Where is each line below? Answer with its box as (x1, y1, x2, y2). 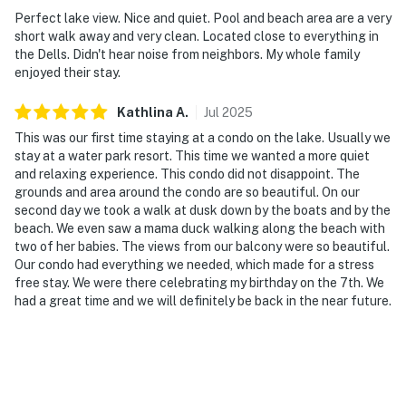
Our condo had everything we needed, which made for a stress (14, 256, 374, 272)
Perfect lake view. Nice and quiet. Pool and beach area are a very (14, 10, 391, 25)
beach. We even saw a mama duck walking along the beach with (14, 220, 385, 236)
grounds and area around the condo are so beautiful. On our (14, 184, 360, 199)
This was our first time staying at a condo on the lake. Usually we (14, 130, 391, 145)
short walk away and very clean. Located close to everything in (14, 28, 379, 43)
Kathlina (117, 104, 173, 120)
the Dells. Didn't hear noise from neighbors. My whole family (14, 46, 360, 62)
